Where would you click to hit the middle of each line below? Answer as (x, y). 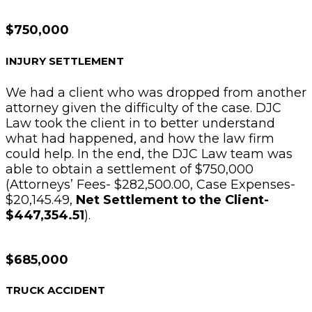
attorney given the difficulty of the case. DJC (143, 108)
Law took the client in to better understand (140, 123)
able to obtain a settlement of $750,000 (130, 169)
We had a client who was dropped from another (156, 92)
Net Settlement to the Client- (172, 200)
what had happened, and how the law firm (140, 138)
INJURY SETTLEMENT (65, 61)
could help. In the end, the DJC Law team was (149, 154)
